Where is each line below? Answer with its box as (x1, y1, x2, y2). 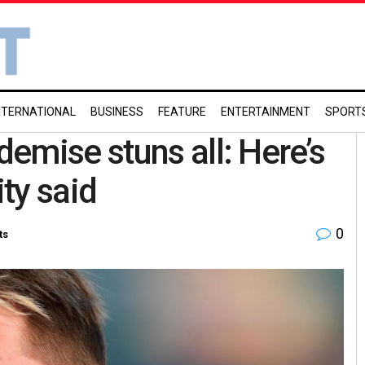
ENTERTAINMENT (221, 105, 310, 118)
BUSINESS (90, 105, 143, 118)
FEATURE (158, 105, 206, 118)
